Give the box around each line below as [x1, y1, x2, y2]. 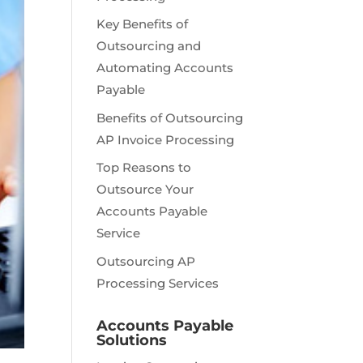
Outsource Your [96, 181, 194, 198]
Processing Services [96, 275, 220, 291]
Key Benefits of [96, 16, 189, 32]
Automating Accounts [96, 60, 234, 76]
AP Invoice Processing [96, 131, 235, 147]
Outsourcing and [96, 38, 202, 54]
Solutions [96, 331, 168, 349]
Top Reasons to [96, 160, 192, 176]
